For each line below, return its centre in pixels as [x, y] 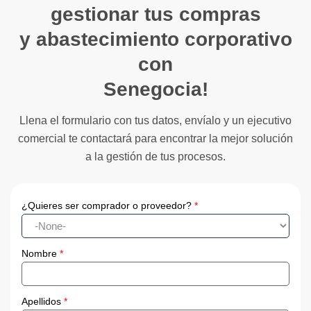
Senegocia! [155, 89]
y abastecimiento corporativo [155, 39]
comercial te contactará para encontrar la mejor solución [155, 139]
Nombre [41, 253]
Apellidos [43, 301]
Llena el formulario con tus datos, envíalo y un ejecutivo [155, 121]
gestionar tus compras [155, 14]
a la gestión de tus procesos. [155, 157]
